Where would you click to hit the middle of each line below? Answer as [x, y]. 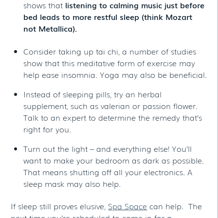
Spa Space [128, 206]
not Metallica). [50, 28]
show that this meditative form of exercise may [109, 63]
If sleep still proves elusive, [60, 206]
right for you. [47, 129]
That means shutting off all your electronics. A [108, 172]
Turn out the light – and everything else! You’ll [108, 148]
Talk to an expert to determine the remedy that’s [113, 117]
